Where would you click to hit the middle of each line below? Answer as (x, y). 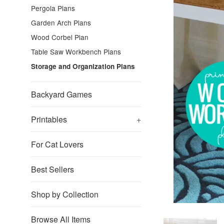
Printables (49, 119)
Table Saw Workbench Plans (76, 51)
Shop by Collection (65, 194)
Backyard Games (61, 94)
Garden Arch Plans (61, 22)
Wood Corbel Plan (60, 37)
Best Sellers (52, 169)
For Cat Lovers (57, 144)
